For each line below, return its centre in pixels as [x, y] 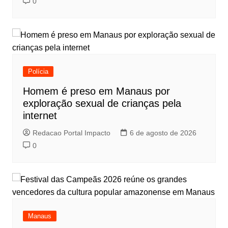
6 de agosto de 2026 [163, 133]
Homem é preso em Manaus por [96, 91]
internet [40, 116]
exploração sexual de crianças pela [102, 104]
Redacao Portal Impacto [71, 133]
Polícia [38, 72]
